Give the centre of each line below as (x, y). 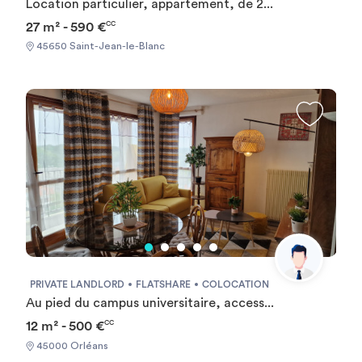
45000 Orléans (71, 345)
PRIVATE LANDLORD (77, 285)
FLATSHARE (163, 285)
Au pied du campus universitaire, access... (149, 303)
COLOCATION (235, 285)
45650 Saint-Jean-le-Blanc (99, 46)
